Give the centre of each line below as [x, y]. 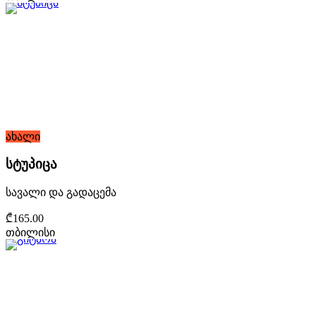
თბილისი [30, 232]
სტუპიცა [31, 164]
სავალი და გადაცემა [61, 192]
